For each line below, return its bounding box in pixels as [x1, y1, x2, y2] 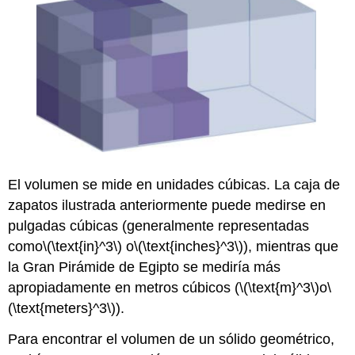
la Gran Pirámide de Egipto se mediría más [8, 259, 281, 276]
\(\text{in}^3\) [43, 239, 123, 255]
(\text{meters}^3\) [8, 300, 116, 317]
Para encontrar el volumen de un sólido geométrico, [8, 330, 335, 347]
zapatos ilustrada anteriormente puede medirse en [8, 197, 326, 214]
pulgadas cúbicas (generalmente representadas [8, 218, 310, 235]
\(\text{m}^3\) [239, 280, 320, 296]
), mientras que [243, 239, 339, 255]
